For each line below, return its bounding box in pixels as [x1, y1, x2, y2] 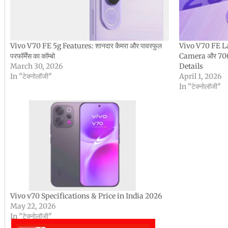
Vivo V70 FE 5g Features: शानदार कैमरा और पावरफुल [10, 41, 162, 50]
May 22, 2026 [10, 201, 55, 211]
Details [179, 61, 203, 71]
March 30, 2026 [10, 61, 63, 71]
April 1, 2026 [179, 71, 221, 81]
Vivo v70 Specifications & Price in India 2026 [10, 191, 162, 201]
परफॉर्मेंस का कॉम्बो [10, 51, 55, 61]
